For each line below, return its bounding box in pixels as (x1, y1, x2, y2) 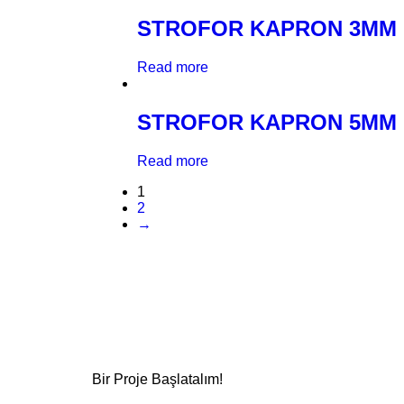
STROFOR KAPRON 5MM (137, 110, 397, 135)
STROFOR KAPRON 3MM (137, 16, 397, 41)
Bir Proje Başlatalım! (92, 372, 223, 388)
